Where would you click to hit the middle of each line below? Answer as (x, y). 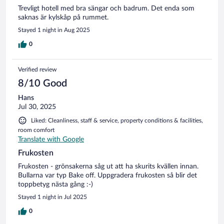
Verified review (37, 69)
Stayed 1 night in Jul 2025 (52, 197)
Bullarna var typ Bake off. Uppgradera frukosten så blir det (107, 175)
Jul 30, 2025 (37, 107)
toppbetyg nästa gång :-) (55, 184)
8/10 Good (42, 83)
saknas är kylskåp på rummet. (63, 17)
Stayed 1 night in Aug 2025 (54, 30)
